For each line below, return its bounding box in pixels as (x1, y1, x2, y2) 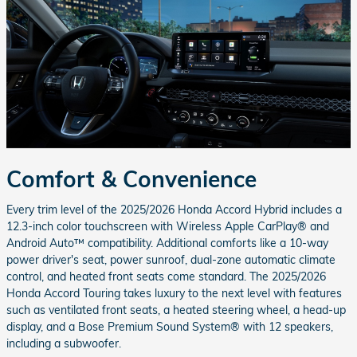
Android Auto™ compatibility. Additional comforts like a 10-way (6, 235, 328, 250)
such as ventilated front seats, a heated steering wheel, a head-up (6, 302, 346, 317)
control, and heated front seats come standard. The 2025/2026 (6, 269, 326, 284)
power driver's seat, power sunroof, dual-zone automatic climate (6, 252, 335, 267)
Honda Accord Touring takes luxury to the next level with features (6, 285, 342, 300)
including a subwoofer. (6, 335, 121, 351)
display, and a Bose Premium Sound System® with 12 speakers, (6, 319, 333, 334)
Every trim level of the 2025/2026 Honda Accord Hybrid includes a (6, 202, 342, 217)
